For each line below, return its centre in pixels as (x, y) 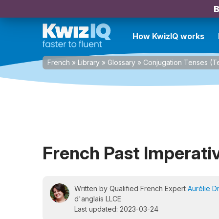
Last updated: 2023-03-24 (116, 209)
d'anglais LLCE (98, 199)
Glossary (121, 62)
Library (89, 62)
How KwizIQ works (168, 36)
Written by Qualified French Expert (131, 189)
